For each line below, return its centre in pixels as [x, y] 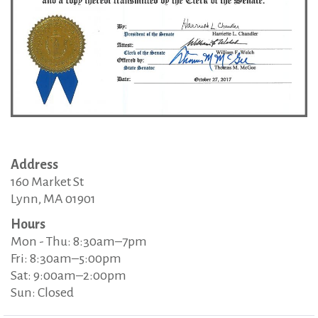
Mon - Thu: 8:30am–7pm [79, 241]
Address [34, 165]
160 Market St [47, 182]
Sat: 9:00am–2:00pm [68, 275]
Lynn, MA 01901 [53, 199]
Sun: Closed [42, 292]
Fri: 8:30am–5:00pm [66, 258]
